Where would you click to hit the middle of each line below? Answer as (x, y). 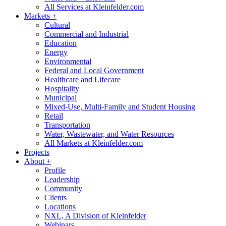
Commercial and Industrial (87, 34)
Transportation (67, 125)
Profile (55, 170)
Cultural (57, 25)
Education (61, 43)
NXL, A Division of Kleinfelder (95, 216)
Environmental (68, 61)
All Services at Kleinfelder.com (94, 7)
